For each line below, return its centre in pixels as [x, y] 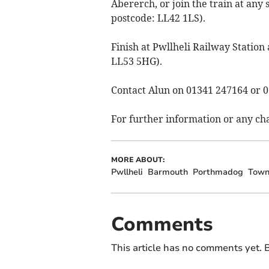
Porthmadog [218, 172]
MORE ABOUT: [138, 159]
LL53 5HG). [136, 61]
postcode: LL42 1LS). [158, 18]
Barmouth [168, 172]
